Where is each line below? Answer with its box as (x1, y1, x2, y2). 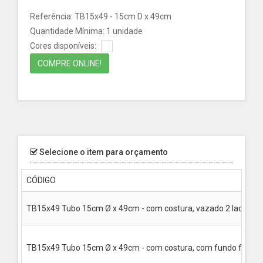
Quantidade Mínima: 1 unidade (30, 26, 143, 36)
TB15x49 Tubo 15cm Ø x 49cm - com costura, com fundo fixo (26, 243, 252, 252)
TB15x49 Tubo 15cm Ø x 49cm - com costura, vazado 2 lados (26, 204, 252, 213)
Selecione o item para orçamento (38, 147, 168, 157)
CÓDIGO (26, 176, 56, 185)
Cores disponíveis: (30, 41, 98, 50)
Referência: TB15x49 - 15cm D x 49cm (30, 12, 171, 21)
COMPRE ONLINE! (38, 59, 102, 68)
